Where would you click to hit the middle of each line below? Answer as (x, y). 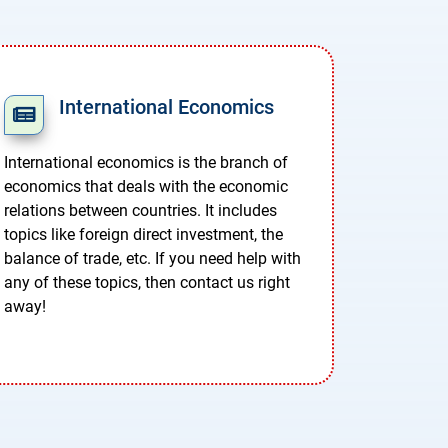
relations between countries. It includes (140, 211)
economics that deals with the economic (146, 187)
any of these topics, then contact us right (147, 283)
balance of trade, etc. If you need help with (152, 259)
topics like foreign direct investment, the (143, 235)
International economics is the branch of (146, 163)
